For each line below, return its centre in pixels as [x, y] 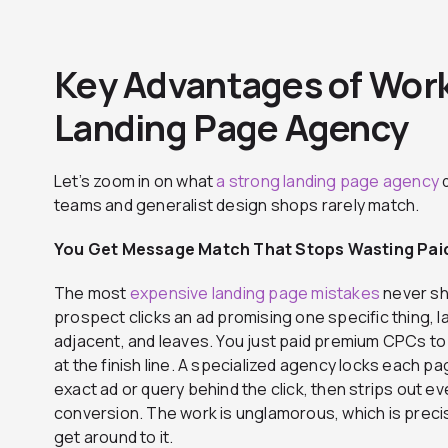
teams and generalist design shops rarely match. [237, 204]
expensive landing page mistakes [255, 292]
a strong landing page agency [328, 180]
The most [92, 292]
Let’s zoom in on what [135, 180]
